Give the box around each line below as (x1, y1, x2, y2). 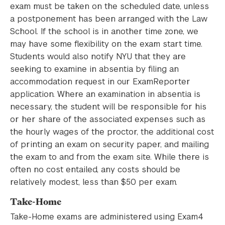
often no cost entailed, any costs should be (10, 164, 180, 175)
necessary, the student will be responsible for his (10, 101, 206, 112)
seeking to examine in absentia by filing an (10, 64, 179, 74)
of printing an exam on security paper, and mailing (10, 139, 209, 150)
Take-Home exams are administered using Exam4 (10, 211, 203, 222)
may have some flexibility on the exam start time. (10, 39, 202, 49)
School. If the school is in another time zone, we (10, 26, 198, 37)
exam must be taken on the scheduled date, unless (10, 1, 209, 12)
